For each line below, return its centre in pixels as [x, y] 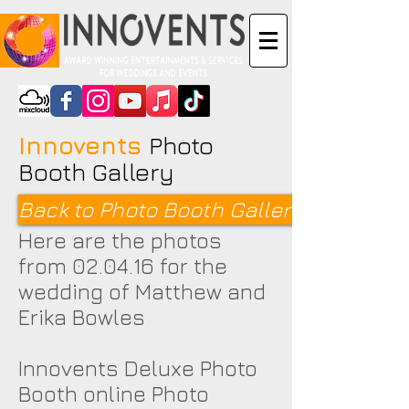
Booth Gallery [96, 172]
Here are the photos [120, 240]
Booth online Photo [114, 393]
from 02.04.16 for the [123, 266]
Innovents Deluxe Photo [138, 368]
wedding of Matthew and [142, 291]
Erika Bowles [82, 317]
